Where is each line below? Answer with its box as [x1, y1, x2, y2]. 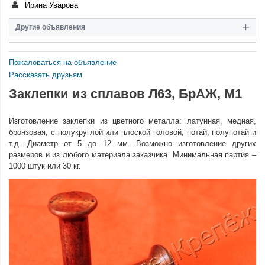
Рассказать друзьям [9, 70, 82, 79]
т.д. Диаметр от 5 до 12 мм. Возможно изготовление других [9, 139, 256, 148]
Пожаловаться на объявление [9, 58, 117, 67]
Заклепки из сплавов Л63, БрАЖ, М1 [9, 86, 242, 101]
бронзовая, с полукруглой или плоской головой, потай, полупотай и [9, 128, 256, 137]
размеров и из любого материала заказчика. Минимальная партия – [9, 150, 256, 159]
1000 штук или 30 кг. [9, 161, 81, 170]
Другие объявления [15, 23, 85, 31]
